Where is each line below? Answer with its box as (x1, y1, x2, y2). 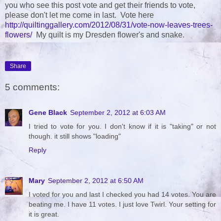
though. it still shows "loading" (29, 132, 121, 141)
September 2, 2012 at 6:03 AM (70, 109, 166, 117)
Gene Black (29, 109, 67, 117)
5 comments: (5, 81, 60, 92)
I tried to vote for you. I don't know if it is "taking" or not (29, 122, 216, 131)
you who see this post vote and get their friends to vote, (5, 1, 195, 10)
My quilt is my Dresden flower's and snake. (32, 31, 184, 39)
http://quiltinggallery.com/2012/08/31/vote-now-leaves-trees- (5, 21, 213, 30)
